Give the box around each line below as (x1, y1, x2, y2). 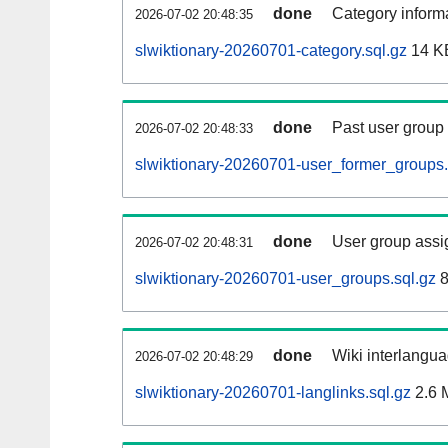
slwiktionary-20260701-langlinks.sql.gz (135, 384, 411, 402)
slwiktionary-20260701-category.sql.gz (135, 42, 407, 60)
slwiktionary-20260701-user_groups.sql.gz (135, 270, 436, 288)
